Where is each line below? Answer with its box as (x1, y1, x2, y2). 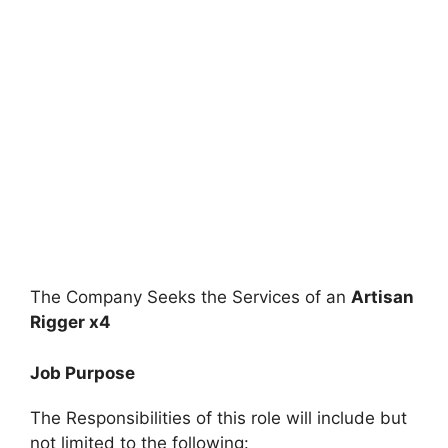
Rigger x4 (30, 312, 111, 332)
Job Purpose (30, 362, 135, 383)
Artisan (351, 287, 414, 307)
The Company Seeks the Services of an (30, 287, 351, 307)
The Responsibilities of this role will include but (30, 407, 407, 428)
